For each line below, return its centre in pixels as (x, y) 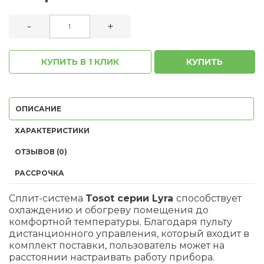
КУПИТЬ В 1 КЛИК (80, 62)
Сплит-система (47, 198)
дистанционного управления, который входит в (129, 233)
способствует (209, 198)
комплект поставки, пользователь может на (117, 245)
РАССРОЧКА (39, 173)
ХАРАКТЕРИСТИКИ (52, 130)
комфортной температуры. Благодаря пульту (121, 222)
